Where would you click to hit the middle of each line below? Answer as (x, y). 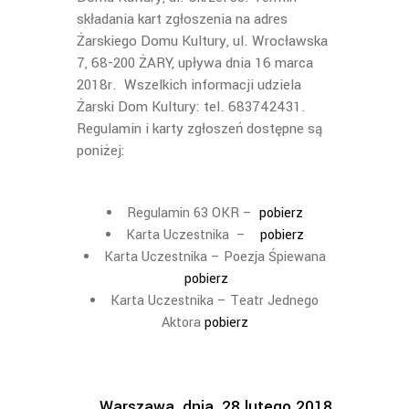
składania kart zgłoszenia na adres (182, 19)
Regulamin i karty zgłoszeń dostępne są (199, 129)
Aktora (183, 323)
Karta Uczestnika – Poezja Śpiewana (215, 257)
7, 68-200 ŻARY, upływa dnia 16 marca (195, 63)
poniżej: (101, 151)
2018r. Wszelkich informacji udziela (189, 85)
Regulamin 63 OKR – (193, 213)
